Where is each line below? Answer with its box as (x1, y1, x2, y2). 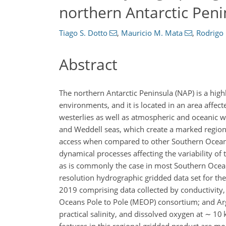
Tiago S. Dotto (59, 28, 107, 38)
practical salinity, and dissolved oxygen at (59, 208, 205, 219)
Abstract (59, 54, 118, 75)
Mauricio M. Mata (121, 28, 183, 38)
